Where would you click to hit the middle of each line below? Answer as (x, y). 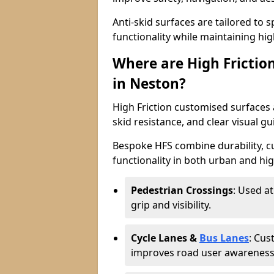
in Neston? (149, 83)
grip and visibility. (171, 205)
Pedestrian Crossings (182, 190)
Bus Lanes (224, 238)
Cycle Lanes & (165, 238)
